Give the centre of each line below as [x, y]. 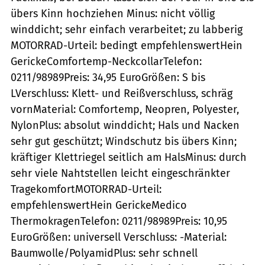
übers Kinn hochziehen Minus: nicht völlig [113, 13]
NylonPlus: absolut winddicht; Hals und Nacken [125, 125]
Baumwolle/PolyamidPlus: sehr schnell [104, 253]
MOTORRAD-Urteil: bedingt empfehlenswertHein [127, 45]
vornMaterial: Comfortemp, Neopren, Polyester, [125, 109]
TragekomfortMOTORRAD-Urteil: [86, 189]
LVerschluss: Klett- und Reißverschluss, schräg [122, 93]
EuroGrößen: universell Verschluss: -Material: [119, 237]
